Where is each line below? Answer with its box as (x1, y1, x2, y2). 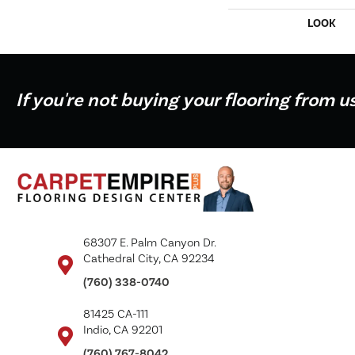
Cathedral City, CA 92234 (83, 251, 215, 266)
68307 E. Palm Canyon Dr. (83, 235, 216, 250)
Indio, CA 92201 (83, 323, 162, 338)
